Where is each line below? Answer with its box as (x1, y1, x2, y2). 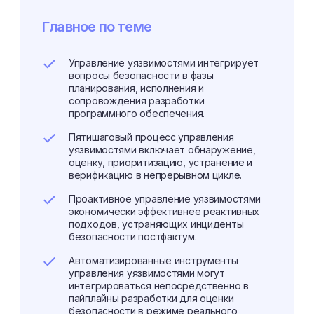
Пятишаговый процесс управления (69, 131, 234, 143)
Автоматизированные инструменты (69, 254, 238, 266)
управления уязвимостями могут (69, 267, 225, 279)
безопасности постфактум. (69, 231, 197, 243)
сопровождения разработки (69, 95, 205, 107)
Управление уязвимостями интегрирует (69, 57, 259, 69)
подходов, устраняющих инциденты (69, 218, 244, 230)
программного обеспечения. (69, 107, 205, 119)
